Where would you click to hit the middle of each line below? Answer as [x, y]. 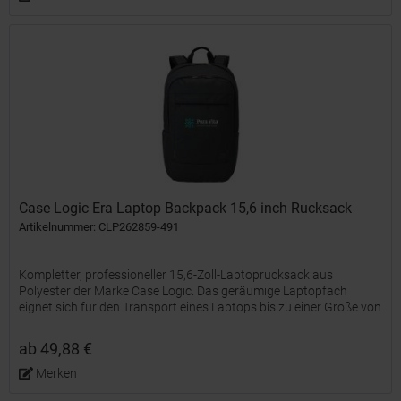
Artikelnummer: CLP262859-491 [99, 227]
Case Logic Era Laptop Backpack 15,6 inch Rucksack [186, 209]
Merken [56, 374]
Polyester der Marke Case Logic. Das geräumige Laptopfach [183, 291]
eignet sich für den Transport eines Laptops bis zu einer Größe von [200, 307]
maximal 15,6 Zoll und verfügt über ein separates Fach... [173, 324]
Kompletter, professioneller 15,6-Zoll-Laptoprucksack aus [176, 275]
